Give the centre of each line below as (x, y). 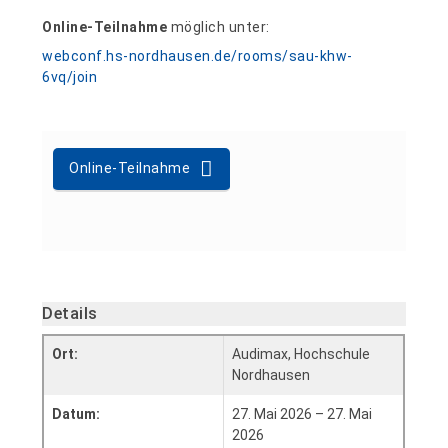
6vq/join (70, 76)
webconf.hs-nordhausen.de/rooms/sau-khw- (197, 55)
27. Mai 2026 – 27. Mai (302, 414)
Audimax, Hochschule (301, 354)
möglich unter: (218, 26)
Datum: (76, 414)
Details (70, 313)
